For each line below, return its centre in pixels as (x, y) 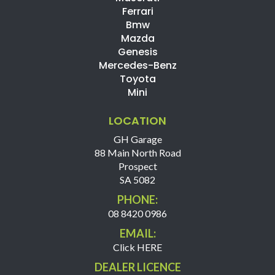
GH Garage (137, 139)
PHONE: (137, 199)
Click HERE (137, 247)
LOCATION (137, 121)
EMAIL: (137, 233)
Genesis (137, 52)
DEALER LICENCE (137, 267)
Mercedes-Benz (137, 65)
